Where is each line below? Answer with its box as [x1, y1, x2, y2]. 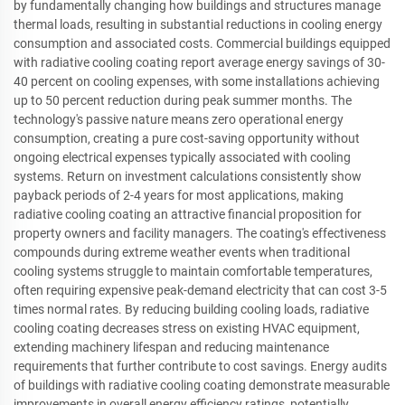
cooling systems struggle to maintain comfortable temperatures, [14, 263, 372, 278]
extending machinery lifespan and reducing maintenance [14, 339, 329, 354]
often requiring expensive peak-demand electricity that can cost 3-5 [14, 282, 387, 297]
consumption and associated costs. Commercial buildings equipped [14, 35, 391, 51]
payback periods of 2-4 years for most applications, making [14, 187, 344, 202]
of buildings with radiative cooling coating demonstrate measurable [14, 377, 390, 392]
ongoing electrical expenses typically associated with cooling [14, 149, 351, 165]
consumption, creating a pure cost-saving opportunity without [14, 130, 360, 146]
